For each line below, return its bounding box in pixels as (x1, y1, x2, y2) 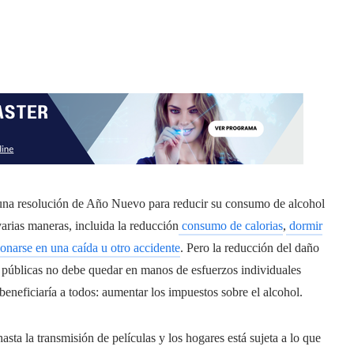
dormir (286, 219, 322, 232)
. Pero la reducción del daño (180, 241, 319, 254)
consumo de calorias (179, 219, 283, 232)
